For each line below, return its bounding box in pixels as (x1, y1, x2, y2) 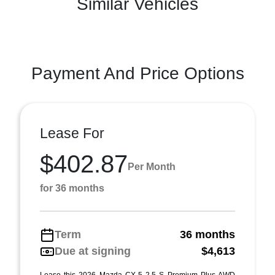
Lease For (40, 125, 104, 141)
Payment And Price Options (31, 64, 244, 83)
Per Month (128, 161, 176, 172)
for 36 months (40, 183, 104, 193)
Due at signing (55, 245, 131, 257)
